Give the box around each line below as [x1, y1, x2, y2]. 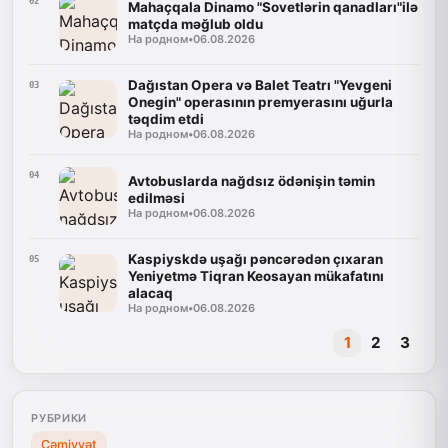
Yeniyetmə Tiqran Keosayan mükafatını [127, 268, 384, 285]
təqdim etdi [127, 111, 204, 128]
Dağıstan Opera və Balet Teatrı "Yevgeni [127, 77, 392, 94]
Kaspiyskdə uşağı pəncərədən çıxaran [127, 251, 383, 268]
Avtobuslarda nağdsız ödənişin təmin [127, 172, 375, 189]
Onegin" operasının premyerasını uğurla [127, 94, 393, 111]
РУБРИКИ [31, 410, 87, 425]
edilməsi [127, 189, 185, 206]
